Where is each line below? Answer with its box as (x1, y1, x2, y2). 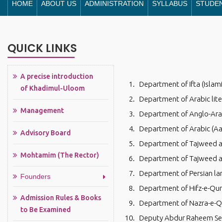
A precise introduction (20, 72, 95, 81)
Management (20, 107, 64, 115)
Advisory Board (20, 129, 71, 137)
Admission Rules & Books (20, 194, 103, 202)
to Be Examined (20, 206, 71, 214)
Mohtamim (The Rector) (20, 151, 99, 160)
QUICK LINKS (7, 41, 77, 56)
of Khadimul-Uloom (20, 84, 85, 93)
